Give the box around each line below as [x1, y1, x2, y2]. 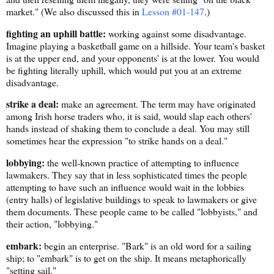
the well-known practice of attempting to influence [45, 156, 239, 169]
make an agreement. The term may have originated [59, 97, 256, 111]
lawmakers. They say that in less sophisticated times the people [6, 168, 247, 182]
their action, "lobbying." [6, 217, 98, 231]
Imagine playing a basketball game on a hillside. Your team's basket [6, 39, 265, 52]
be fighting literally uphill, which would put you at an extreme [6, 63, 242, 76]
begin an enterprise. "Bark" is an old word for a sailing [42, 239, 251, 253]
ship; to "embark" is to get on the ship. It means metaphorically [6, 251, 246, 265]
